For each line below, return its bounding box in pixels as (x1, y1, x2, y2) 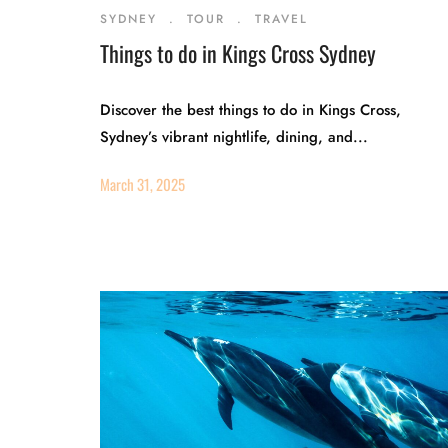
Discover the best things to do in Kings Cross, (100, 99, 401, 121)
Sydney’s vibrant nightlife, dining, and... (100, 126, 368, 148)
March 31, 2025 (100, 173, 185, 195)
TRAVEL (255, 10, 308, 28)
